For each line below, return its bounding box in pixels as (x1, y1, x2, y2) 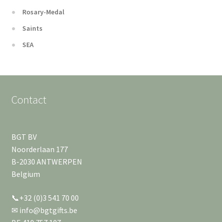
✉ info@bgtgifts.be (11, 205, 77, 215)
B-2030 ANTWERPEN (11, 156, 82, 166)
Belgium (11, 168, 40, 179)
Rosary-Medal (22, 7, 65, 16)
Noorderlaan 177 (11, 144, 68, 154)
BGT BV (11, 131, 37, 142)
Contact (11, 92, 47, 107)
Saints (22, 23, 43, 33)
